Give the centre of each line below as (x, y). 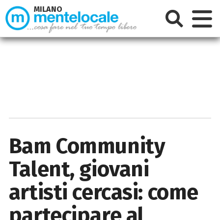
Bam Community (87, 146)
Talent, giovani (79, 169)
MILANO (48, 9)
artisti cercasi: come (103, 192)
